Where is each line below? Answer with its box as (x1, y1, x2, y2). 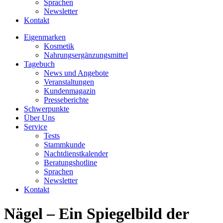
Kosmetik (44, 42, 74, 50)
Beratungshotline (44, 158, 97, 167)
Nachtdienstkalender (44, 149, 108, 158)
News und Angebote (44, 69, 109, 77)
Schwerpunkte (24, 105, 69, 113)
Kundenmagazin (44, 87, 96, 95)
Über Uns (24, 113, 55, 122)
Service (24, 122, 47, 131)
